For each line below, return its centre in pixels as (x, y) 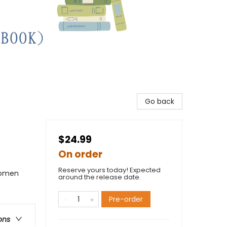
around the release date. (100, 177)
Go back (160, 102)
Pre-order (126, 199)
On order (80, 155)
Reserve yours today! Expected (109, 170)
